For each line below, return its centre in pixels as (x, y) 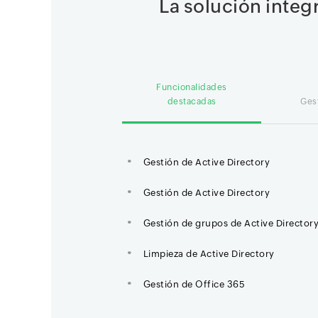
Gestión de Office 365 (194, 285)
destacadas (192, 102)
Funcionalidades (192, 88)
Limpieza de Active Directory (209, 254)
